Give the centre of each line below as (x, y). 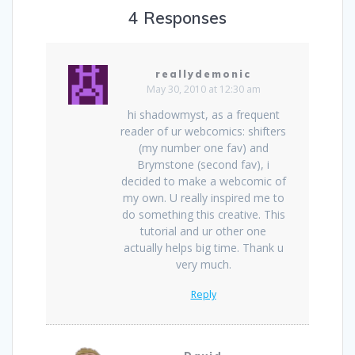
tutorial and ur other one (203, 231)
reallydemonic (203, 74)
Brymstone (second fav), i (203, 165)
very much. (203, 265)
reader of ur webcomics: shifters (203, 132)
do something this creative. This (203, 215)
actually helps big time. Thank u (203, 248)
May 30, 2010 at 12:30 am (203, 90)
